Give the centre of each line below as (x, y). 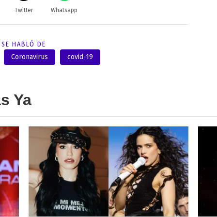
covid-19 (80, 57)
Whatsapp (64, 10)
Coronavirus (30, 57)
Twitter (23, 10)
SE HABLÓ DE (23, 44)
